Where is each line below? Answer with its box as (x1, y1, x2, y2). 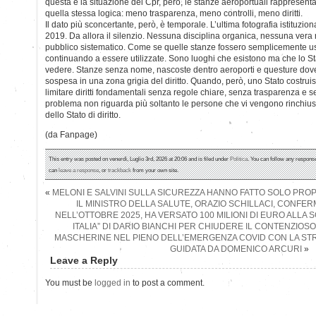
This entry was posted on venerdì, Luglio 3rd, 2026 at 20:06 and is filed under (49, 154, 230, 162)
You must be (45, 277, 95, 288)
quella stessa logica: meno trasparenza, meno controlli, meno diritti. (45, 8, 303, 18)
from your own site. (131, 166, 178, 174)
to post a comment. (130, 277, 205, 288)
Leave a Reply (50, 254, 118, 266)
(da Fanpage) (45, 129, 97, 140)
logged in (95, 277, 130, 288)
